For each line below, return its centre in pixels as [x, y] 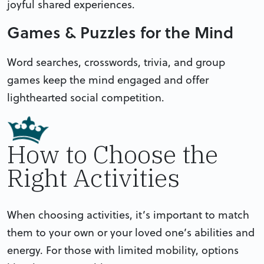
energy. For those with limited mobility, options [123, 250]
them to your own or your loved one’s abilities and [131, 232]
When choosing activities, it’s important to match [128, 214]
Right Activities [93, 177]
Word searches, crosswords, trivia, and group [116, 62]
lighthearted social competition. [86, 97]
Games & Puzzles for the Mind [120, 32]
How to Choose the [113, 154]
